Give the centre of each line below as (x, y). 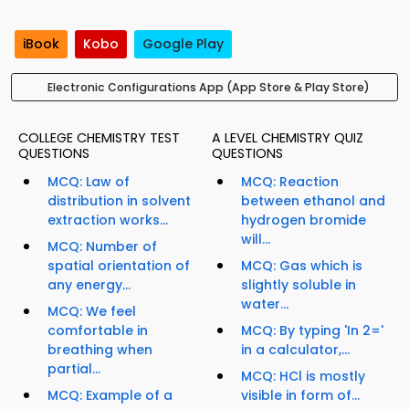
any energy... (89, 285)
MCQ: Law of (89, 182)
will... (256, 240)
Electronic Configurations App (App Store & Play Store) (208, 88)
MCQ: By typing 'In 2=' (312, 331)
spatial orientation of (119, 266)
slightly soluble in (299, 285)
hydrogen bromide (304, 220)
